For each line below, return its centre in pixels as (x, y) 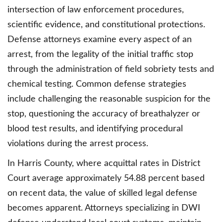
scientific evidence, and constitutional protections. (106, 25)
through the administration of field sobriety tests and (111, 70)
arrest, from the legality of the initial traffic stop (100, 55)
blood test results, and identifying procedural (95, 129)
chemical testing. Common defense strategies (97, 84)
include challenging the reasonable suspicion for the (109, 99)
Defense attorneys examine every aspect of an (100, 40)
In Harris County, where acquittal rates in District (104, 164)
